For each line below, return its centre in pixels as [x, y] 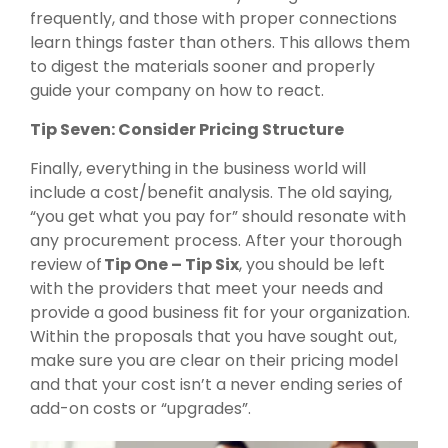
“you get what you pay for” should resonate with [218, 216]
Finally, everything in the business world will [198, 168]
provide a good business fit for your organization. [220, 312]
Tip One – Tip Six [171, 264]
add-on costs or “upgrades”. [140, 408]
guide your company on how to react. [177, 90]
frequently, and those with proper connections [213, 18]
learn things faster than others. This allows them [220, 42]
